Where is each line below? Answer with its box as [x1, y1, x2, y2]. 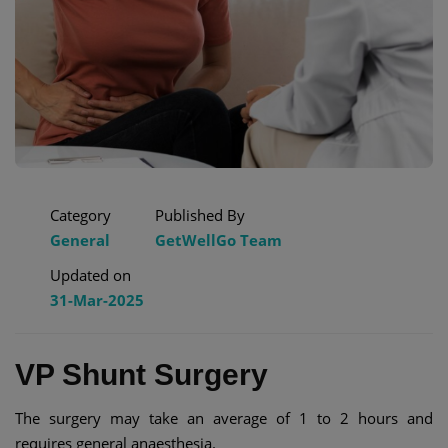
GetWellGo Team [155, 229, 282, 250]
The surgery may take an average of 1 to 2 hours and [15, 407, 433, 428]
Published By [155, 204, 245, 225]
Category [50, 204, 111, 225]
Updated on [50, 264, 131, 285]
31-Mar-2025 [50, 289, 144, 310]
